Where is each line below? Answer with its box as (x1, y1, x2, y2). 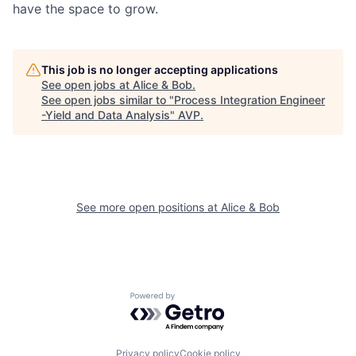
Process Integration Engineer (174, 93, 325, 107)
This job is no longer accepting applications (41, 63, 278, 77)
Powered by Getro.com (130, 292, 269, 308)
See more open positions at (76, 200, 221, 215)
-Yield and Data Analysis (41, 108, 170, 122)
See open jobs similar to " (41, 93, 174, 107)
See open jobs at (41, 78, 133, 92)
